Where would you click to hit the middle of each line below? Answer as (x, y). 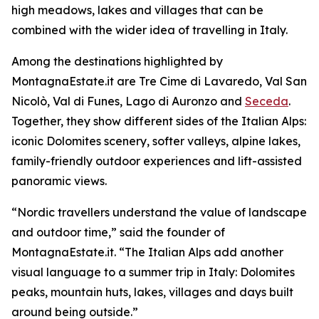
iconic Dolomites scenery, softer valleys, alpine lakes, (156, 141)
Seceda (267, 101)
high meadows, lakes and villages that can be (137, 10)
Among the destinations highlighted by (117, 62)
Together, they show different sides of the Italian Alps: (159, 121)
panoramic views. (59, 181)
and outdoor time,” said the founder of (118, 232)
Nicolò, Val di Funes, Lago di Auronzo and (128, 101)
